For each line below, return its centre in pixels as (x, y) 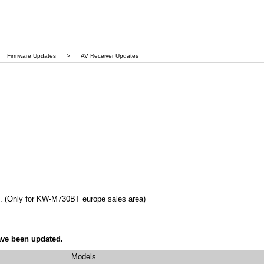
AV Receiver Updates (109, 56)
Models (84, 257)
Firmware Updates (31, 56)
